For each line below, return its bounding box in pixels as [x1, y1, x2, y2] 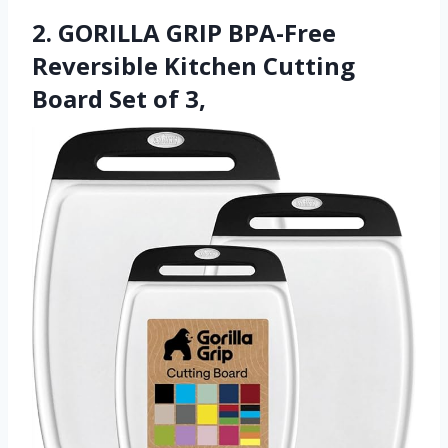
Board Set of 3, [32, 81, 206, 115]
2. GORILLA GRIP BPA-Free [32, 15, 336, 49]
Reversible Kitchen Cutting [32, 48, 355, 82]
